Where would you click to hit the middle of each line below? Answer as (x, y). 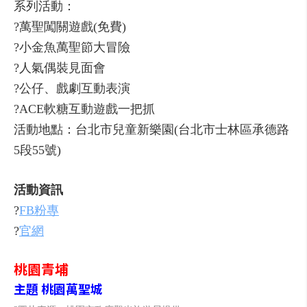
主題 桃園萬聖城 (58, 288)
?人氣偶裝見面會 (60, 68)
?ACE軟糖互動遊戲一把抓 (84, 109)
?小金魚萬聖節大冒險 (72, 47)
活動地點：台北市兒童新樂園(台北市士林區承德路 (151, 130)
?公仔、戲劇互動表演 (72, 88)
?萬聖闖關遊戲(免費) (70, 27)
